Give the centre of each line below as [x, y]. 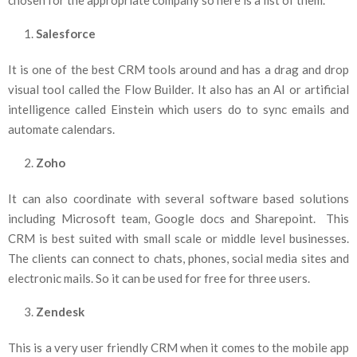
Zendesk [60, 311]
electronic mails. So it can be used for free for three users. [159, 278]
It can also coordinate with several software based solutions [178, 198]
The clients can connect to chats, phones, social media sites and [178, 258]
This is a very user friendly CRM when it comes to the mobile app [178, 347]
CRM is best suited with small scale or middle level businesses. [178, 238]
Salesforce [66, 33]
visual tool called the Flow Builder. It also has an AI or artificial [178, 89]
